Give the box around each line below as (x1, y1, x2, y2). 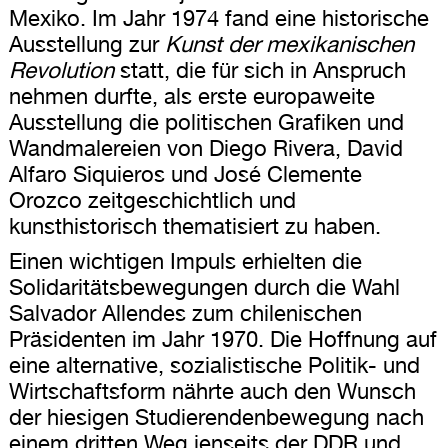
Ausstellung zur (8, 31, 165, 58)
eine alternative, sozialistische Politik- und (8, 352, 420, 379)
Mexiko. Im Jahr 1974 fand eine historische (8, 5, 429, 32)
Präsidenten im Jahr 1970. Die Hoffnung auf (8, 326, 437, 353)
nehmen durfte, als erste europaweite (8, 83, 375, 110)
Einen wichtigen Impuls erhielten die (8, 248, 362, 275)
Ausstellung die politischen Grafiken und (8, 109, 404, 136)
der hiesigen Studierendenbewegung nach (8, 404, 424, 431)
